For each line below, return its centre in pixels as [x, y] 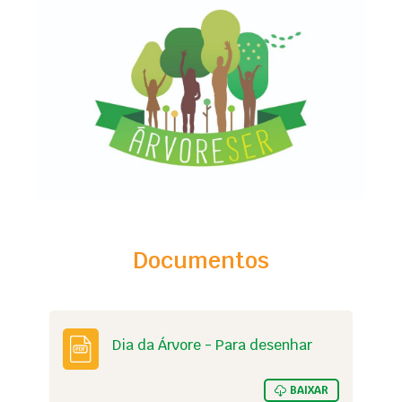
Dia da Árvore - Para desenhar [212, 345]
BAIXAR [309, 390]
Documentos [201, 260]
